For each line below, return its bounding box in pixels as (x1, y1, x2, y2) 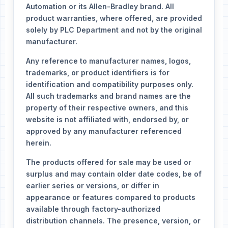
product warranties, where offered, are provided (26, 13, 202, 22)
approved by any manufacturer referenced (26, 126, 182, 135)
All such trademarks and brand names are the (26, 91, 191, 100)
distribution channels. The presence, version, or (26, 216, 201, 225)
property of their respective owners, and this (26, 103, 188, 112)
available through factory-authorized (26, 204, 160, 213)
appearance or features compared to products (26, 192, 195, 202)
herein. (26, 138, 51, 147)
